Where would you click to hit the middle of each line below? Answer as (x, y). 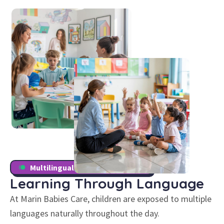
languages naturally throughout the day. (85, 213)
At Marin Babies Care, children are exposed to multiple (111, 198)
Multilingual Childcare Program (87, 167)
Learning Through (71, 183)
